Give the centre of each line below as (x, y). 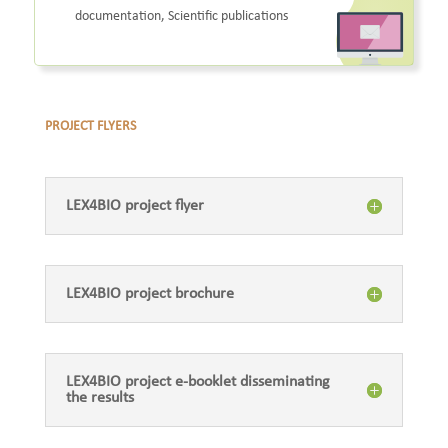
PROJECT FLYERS (90, 126)
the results (99, 398)
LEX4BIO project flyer (134, 206)
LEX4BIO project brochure (149, 294)
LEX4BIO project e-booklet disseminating (197, 382)
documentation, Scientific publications (181, 16)
